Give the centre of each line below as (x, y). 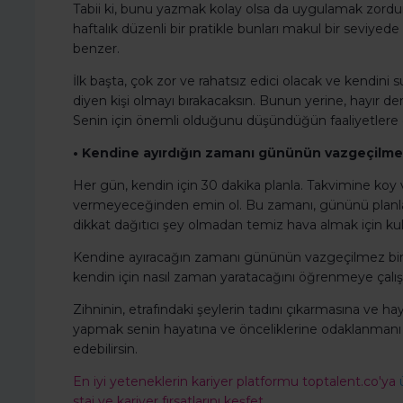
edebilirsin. (105, 349)
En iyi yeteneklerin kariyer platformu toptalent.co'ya (236, 382)
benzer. (96, 49)
